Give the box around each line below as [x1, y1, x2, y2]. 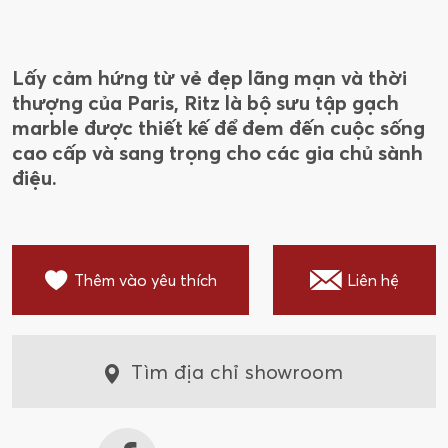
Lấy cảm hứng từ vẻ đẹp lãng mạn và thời [12, 65, 407, 91]
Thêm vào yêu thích [73, 270, 217, 291]
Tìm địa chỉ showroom [131, 359, 344, 385]
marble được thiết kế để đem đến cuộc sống [12, 115, 425, 141]
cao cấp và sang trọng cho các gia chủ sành [12, 140, 423, 166]
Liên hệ [346, 270, 399, 291]
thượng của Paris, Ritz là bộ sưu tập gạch [12, 90, 399, 116]
